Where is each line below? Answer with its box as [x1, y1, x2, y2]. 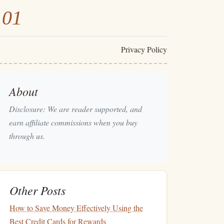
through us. [9, 130, 45, 141]
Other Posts [9, 182, 65, 198]
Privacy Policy [120, 44, 167, 54]
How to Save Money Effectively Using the [9, 202, 143, 213]
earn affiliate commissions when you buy [9, 117, 137, 127]
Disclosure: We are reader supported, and [9, 103, 142, 114]
